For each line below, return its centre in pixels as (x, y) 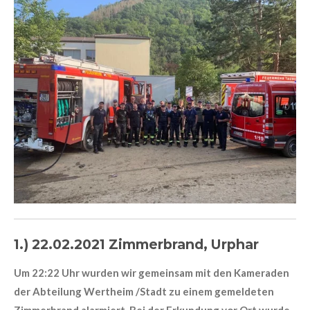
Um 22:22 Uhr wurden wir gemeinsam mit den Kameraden (152, 272)
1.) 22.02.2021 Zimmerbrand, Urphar (136, 244)
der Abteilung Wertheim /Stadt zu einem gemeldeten (144, 291)
